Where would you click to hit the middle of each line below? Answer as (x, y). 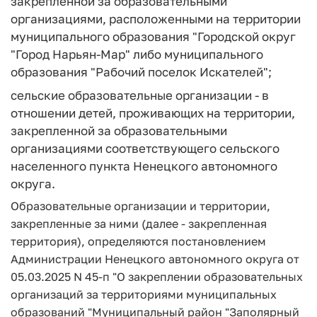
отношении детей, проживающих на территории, (153, 113)
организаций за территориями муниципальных (144, 294)
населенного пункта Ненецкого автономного (144, 166)
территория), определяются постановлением (138, 241)
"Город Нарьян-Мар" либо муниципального (137, 54)
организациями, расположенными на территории (156, 19)
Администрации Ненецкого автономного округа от (155, 259)
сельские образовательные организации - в (140, 95)
